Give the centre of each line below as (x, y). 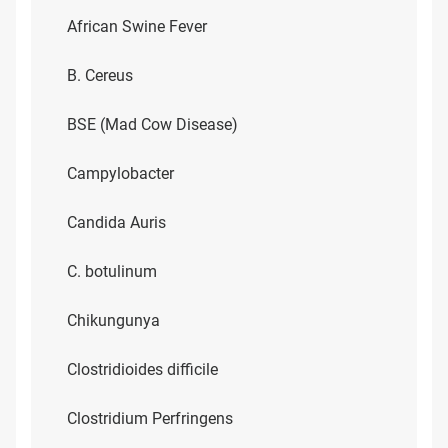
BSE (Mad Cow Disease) (152, 124)
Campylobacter (120, 173)
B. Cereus (100, 75)
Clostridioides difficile (142, 369)
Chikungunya (113, 320)
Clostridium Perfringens (150, 418)
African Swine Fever (137, 26)
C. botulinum (112, 271)
